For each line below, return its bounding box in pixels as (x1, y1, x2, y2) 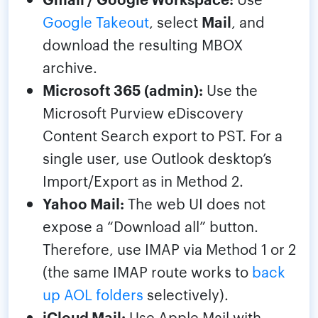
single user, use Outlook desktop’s (43, 148, 272, 168)
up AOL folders (43, 284, 143, 305)
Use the (203, 79, 258, 100)
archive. (43, 57, 97, 77)
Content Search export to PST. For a (43, 125, 283, 146)
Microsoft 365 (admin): (43, 79, 203, 100)
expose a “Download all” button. (43, 216, 258, 236)
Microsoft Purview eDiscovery (43, 102, 243, 123)
